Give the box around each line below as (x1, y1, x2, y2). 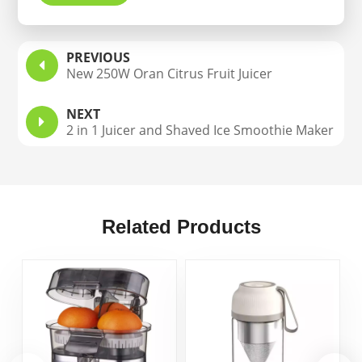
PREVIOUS (66, 48, 131, 66)
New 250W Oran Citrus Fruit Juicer (66, 64, 273, 82)
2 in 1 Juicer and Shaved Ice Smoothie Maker (66, 120, 335, 139)
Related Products (101, 215, 261, 238)
